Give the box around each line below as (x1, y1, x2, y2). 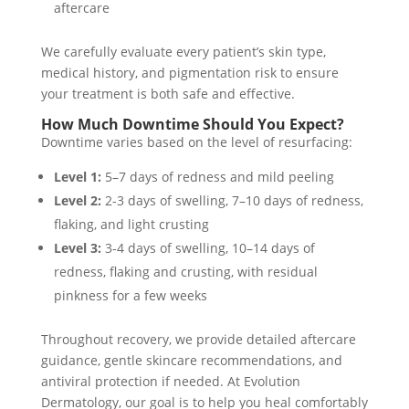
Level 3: (53, 238, 101, 257)
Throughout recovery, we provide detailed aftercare (40, 330, 356, 348)
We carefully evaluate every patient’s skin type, (40, 42, 326, 60)
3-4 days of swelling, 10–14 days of (100, 238, 315, 257)
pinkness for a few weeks (53, 286, 207, 304)
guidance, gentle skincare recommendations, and (40, 351, 342, 369)
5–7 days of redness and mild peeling (100, 167, 334, 185)
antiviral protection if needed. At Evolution (40, 372, 300, 390)
